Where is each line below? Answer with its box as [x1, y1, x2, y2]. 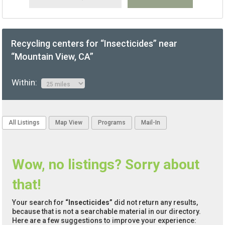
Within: [11, 77, 41, 88]
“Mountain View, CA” [11, 51, 94, 62]
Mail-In [141, 119, 161, 127]
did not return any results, [113, 198, 198, 207]
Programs [98, 119, 126, 127]
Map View [55, 119, 83, 127]
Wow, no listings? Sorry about [12, 156, 200, 173]
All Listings [9, 119, 40, 127]
